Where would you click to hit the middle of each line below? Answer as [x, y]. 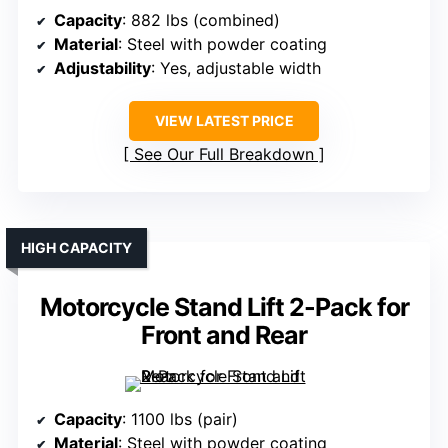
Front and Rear [224, 334]
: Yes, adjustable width [236, 67]
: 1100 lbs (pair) [180, 418]
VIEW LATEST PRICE [224, 120]
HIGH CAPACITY [76, 247]
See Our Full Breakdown [224, 153]
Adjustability [102, 67]
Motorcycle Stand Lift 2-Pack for [224, 306]
